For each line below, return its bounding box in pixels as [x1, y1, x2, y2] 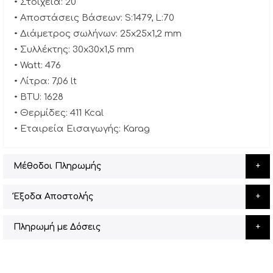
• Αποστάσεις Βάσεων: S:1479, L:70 [14, 13, 174, 24]
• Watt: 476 [14, 60, 61, 71]
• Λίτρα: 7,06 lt [14, 76, 77, 87]
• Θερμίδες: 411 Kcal [14, 108, 104, 119]
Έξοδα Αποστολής [13, 192, 93, 202]
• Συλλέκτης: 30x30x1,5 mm [14, 44, 134, 55]
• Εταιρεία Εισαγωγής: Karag [14, 124, 150, 135]
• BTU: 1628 [14, 92, 63, 103]
